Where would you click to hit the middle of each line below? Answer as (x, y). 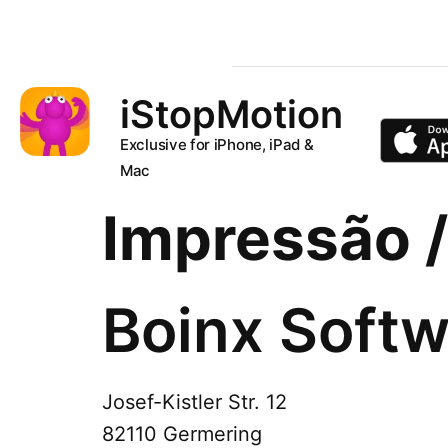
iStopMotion (231, 114)
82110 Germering (182, 434)
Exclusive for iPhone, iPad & (217, 144)
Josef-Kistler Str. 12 (194, 402)
